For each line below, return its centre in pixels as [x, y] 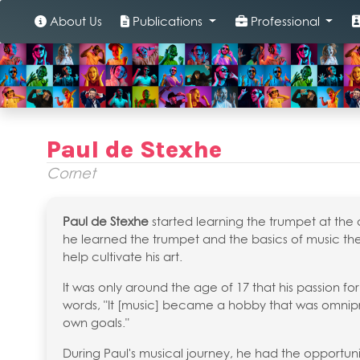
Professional [285, 21]
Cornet [71, 173]
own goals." [96, 323]
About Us [74, 21]
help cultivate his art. [123, 257]
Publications [168, 21]
